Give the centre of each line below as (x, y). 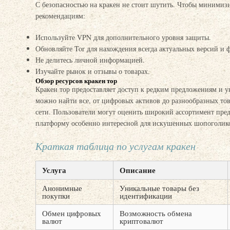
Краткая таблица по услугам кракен (116, 146)
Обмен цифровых (72, 213)
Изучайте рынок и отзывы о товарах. (93, 71)
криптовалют (141, 221)
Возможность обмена (156, 213)
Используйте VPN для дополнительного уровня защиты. (123, 37)
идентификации (146, 196)
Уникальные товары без (159, 188)
